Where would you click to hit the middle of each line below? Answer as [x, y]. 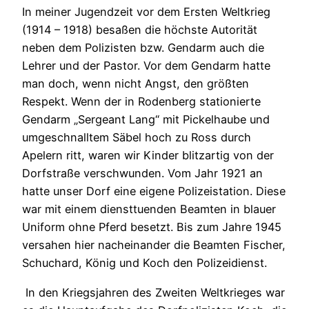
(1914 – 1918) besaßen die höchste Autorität [140, 30]
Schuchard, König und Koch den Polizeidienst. [144, 263]
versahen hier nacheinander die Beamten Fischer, [154, 245]
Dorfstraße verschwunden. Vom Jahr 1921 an [142, 173]
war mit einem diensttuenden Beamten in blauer [149, 209]
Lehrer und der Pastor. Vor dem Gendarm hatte [146, 66]
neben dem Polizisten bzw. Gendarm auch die [143, 48]
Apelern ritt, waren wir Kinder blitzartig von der [148, 156]
